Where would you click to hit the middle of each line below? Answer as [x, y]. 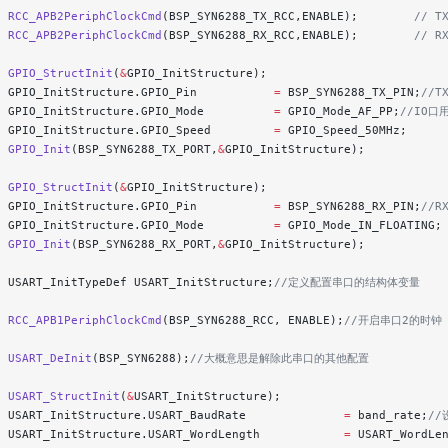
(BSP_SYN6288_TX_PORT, [144, 149]
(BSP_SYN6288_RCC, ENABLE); [253, 320]
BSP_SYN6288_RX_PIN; [351, 206]
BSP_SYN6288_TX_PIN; [351, 92]
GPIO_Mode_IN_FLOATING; [361, 225]
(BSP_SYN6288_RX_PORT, [144, 244]
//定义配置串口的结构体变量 [347, 282]
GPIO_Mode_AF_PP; [340, 111]
